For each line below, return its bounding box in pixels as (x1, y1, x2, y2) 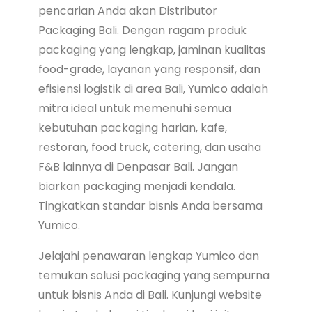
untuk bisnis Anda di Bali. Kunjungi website (38, 286, 262, 303)
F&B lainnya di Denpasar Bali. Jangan (38, 158, 238, 175)
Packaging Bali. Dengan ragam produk (38, 22, 247, 38)
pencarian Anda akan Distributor (38, 2, 217, 19)
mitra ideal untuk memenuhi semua (38, 100, 231, 116)
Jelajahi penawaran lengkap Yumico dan (38, 247, 259, 264)
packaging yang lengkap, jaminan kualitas (38, 41, 266, 58)
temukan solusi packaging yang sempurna (38, 267, 270, 283)
